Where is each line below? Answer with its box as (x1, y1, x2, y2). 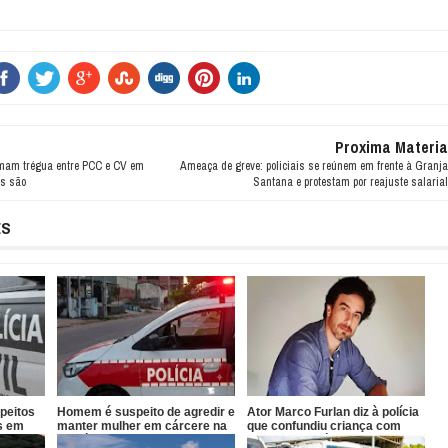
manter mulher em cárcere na (57, 419, 228, 434)
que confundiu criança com (247, 419, 402, 434)
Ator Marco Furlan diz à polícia (247, 405, 420, 420)
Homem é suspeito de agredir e (57, 405, 236, 420)
